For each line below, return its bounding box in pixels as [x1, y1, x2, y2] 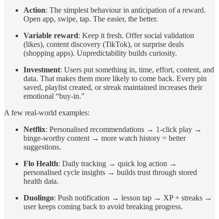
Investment [23, 66, 60, 74]
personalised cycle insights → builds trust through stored [23, 168, 197, 177]
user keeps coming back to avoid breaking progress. [23, 202, 183, 211]
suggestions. [23, 143, 61, 152]
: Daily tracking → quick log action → [58, 159, 177, 168]
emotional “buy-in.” [23, 92, 85, 101]
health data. [23, 177, 59, 186]
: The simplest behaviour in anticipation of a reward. [45, 6, 206, 15]
